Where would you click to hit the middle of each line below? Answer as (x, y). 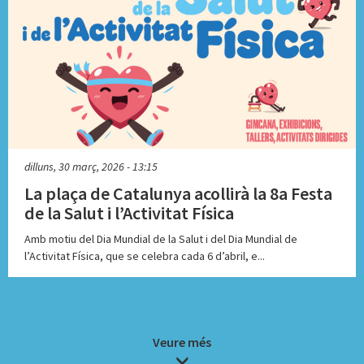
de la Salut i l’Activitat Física (129, 213)
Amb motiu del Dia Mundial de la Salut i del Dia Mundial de (161, 239)
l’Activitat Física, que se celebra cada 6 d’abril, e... (145, 256)
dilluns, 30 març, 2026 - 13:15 (91, 167)
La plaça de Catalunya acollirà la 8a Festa (178, 194)
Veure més (182, 342)
